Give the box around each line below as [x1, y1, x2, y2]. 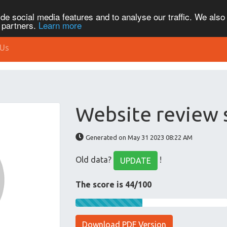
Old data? [75, 155, 114, 165]
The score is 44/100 [75, 180, 152, 189]
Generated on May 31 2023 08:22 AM [86, 134, 193, 141]
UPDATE [120, 156, 152, 165]
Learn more [39, 18, 82, 31]
